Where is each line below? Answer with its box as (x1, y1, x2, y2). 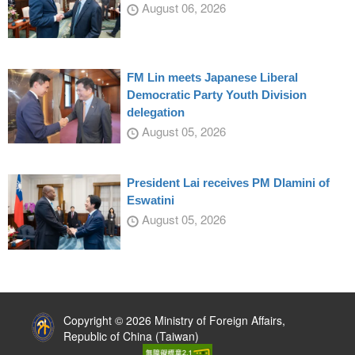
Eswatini (126, 193, 174, 208)
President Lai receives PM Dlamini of (126, 176, 330, 190)
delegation (126, 105, 185, 119)
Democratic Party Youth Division (126, 87, 307, 101)
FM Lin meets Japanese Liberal (126, 70, 298, 84)
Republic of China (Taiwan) (63, 327, 200, 344)
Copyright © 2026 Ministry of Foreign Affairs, (63, 311, 286, 328)
